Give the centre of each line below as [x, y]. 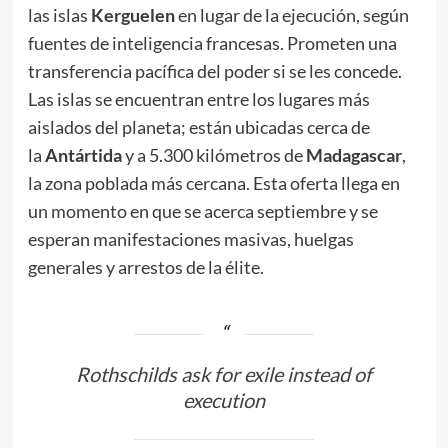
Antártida [83, 154]
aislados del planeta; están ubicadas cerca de [198, 126]
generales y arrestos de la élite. [145, 266]
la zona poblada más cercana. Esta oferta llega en [213, 182]
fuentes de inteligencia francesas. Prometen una [212, 42]
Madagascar [353, 154]
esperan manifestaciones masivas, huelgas [190, 238]
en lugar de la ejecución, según [291, 14]
